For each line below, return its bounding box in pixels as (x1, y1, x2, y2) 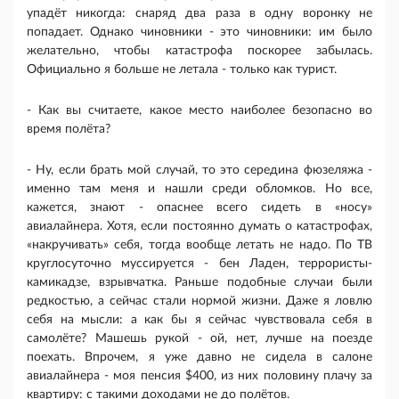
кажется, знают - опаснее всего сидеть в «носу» (27, 201, 372, 215)
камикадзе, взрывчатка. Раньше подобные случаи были (27, 276, 372, 289)
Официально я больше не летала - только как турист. (27, 63, 337, 77)
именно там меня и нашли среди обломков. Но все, (27, 183, 372, 196)
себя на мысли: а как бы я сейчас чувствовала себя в (27, 313, 372, 327)
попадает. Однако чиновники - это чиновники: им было (27, 26, 372, 39)
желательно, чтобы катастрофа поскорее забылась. (27, 45, 372, 58)
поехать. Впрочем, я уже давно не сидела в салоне (27, 351, 372, 364)
